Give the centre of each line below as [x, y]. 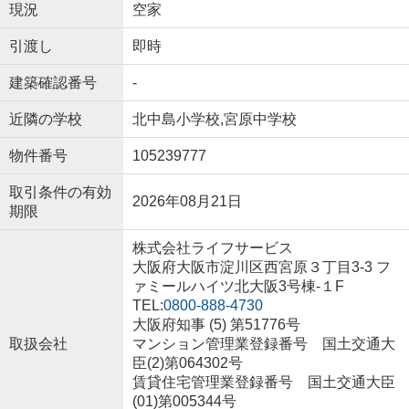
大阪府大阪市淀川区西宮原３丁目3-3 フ [261, 267]
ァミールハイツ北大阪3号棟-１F [238, 287]
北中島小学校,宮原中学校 [214, 120]
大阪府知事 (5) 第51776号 [216, 325]
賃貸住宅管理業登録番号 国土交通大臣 [263, 383]
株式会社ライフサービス [212, 248]
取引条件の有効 [60, 193]
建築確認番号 [52, 83]
